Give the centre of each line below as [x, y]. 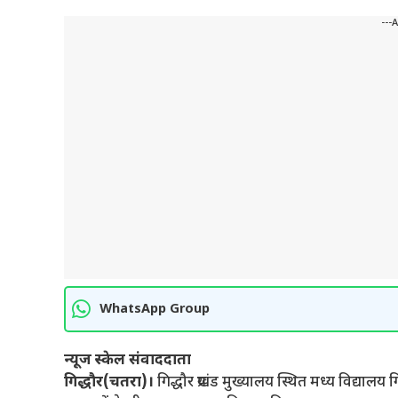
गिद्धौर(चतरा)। [109, 383]
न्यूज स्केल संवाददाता [127, 361]
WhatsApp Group [155, 309]
